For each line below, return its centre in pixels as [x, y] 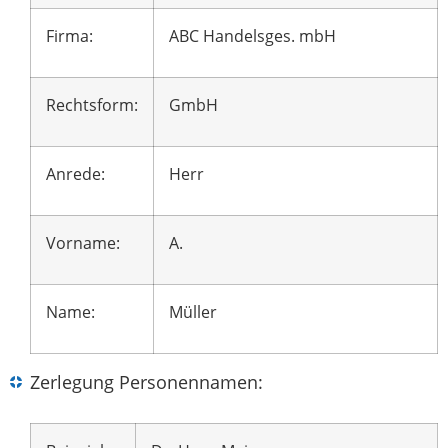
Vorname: [83, 243]
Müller [193, 312]
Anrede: [75, 174]
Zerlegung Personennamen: [146, 382]
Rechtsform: [92, 105]
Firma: [69, 36]
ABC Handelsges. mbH [252, 36]
